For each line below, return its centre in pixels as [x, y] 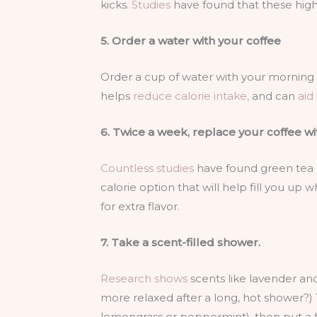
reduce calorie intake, [191, 96]
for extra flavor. [140, 206]
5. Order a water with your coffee [191, 40]
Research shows [144, 278]
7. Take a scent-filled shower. [180, 242]
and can [273, 96]
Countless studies [147, 168]
